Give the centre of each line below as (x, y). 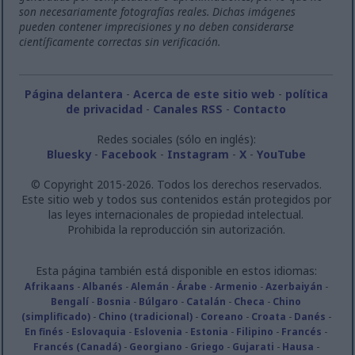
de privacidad (105, 109)
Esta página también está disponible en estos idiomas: (176, 270)
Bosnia (114, 301)
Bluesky (69, 154)
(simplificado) (55, 316)
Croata (268, 316)
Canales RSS (188, 109)
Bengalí (70, 301)
